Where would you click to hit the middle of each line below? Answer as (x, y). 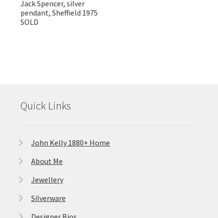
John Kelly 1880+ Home (70, 142)
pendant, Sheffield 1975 (59, 13)
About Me (47, 161)
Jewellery (47, 179)
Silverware (48, 198)
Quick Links (45, 106)
